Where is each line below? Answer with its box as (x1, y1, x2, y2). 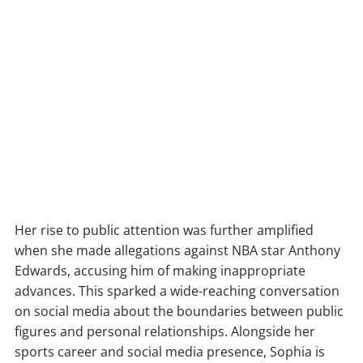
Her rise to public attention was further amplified (15, 220, 314, 239)
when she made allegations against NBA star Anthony (15, 241, 340, 259)
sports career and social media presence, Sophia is (15, 342, 325, 361)
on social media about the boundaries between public (15, 301, 344, 320)
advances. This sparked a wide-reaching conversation (15, 281, 340, 300)
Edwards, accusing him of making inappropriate (15, 261, 305, 280)
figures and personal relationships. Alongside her (15, 322, 315, 340)
